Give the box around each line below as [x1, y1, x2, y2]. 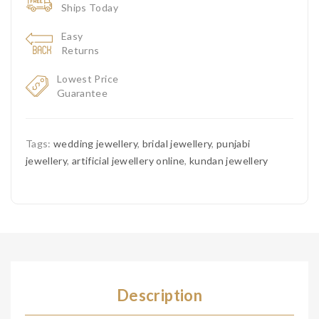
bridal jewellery [142, 137, 212, 150]
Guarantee [57, 87, 108, 100]
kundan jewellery [189, 155, 268, 167]
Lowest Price [57, 73, 119, 85]
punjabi [216, 137, 251, 150]
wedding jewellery [53, 137, 138, 150]
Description [117, 286, 202, 305]
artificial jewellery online [71, 155, 185, 167]
